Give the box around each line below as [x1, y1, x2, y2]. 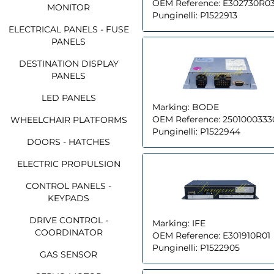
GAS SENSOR [40, 248, 97, 260]
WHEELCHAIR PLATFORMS [10, 114, 127, 125]
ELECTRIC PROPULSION [17, 158, 120, 169]
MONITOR [47, 1, 90, 13]
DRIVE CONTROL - [29, 214, 108, 226]
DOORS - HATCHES [27, 136, 110, 147]
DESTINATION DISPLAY [18, 57, 119, 69]
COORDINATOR [34, 226, 103, 238]
